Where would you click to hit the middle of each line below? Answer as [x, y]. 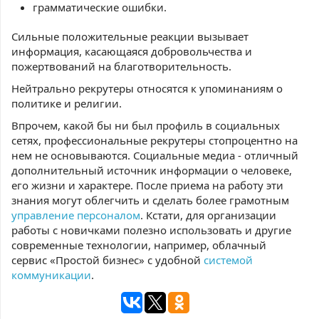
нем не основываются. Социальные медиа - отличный [155, 155]
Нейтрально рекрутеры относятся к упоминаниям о [147, 88]
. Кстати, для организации [208, 215]
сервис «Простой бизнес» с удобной [108, 260]
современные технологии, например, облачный [139, 245]
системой [228, 260]
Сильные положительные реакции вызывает [130, 36]
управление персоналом [76, 215]
